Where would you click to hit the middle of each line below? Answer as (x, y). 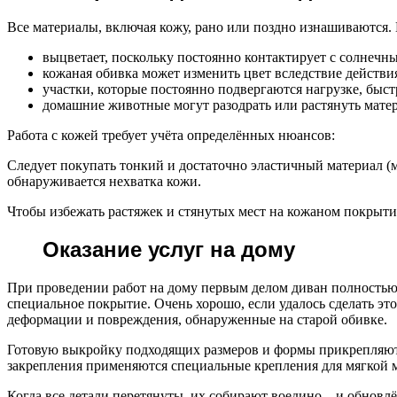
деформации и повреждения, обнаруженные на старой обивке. (197, 319)
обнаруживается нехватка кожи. (104, 181)
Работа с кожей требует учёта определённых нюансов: (171, 135)
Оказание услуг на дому (169, 249)
